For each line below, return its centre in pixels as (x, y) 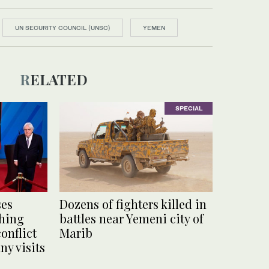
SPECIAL (189, 108)
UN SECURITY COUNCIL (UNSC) (63, 28)
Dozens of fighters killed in (133, 204)
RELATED (59, 79)
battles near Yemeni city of (131, 219)
